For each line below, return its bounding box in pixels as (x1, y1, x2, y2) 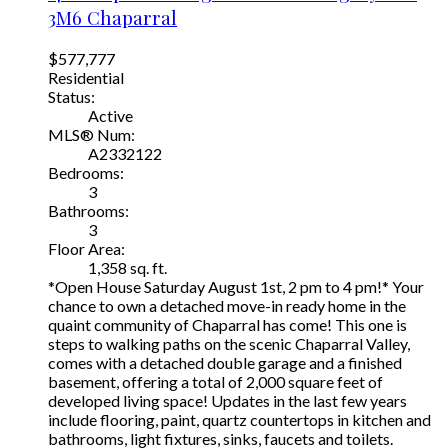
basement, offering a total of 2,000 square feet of (48, 371, 383, 391)
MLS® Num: (48, 124, 135, 144)
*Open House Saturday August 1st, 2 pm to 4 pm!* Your (48, 276, 424, 296)
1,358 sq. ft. (88, 257, 167, 277)
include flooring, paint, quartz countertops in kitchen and (48, 409, 431, 429)
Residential (48, 67, 124, 87)
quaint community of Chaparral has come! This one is (48, 314, 407, 334)
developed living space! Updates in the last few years (48, 390, 407, 410)
